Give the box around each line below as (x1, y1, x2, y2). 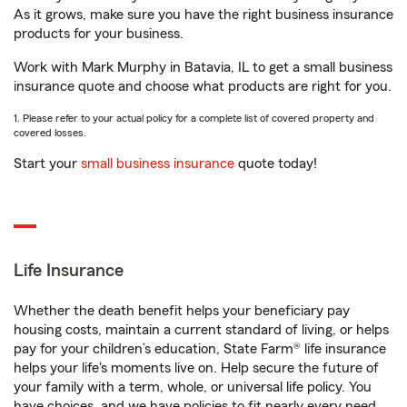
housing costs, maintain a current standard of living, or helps (14, 323, 389, 337)
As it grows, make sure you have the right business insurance (14, 7, 393, 22)
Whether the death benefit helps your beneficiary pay (14, 303, 350, 318)
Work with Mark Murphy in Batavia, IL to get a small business (14, 60, 392, 74)
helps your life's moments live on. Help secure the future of (14, 361, 379, 375)
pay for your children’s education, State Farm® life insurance (14, 342, 386, 356)
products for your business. (14, 26, 184, 41)
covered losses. (14, 127, 86, 138)
